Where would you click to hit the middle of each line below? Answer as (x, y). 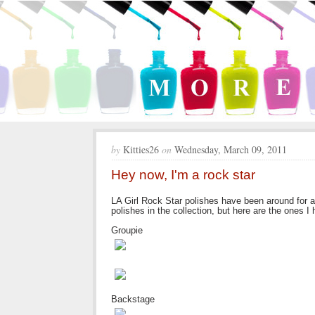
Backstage (133, 299)
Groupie (127, 230)
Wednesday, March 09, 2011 (231, 149)
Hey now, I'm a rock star (183, 175)
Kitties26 (140, 149)
